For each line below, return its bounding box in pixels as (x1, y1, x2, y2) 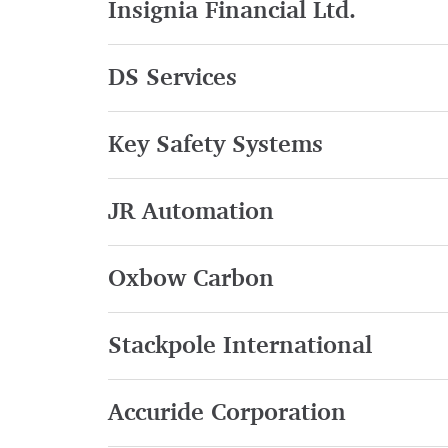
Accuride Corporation (107, 401, 346, 426)
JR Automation (107, 200, 274, 225)
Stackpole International (107, 334, 372, 359)
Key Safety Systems (107, 133, 323, 158)
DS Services (107, 66, 237, 91)
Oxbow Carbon (107, 267, 274, 292)
